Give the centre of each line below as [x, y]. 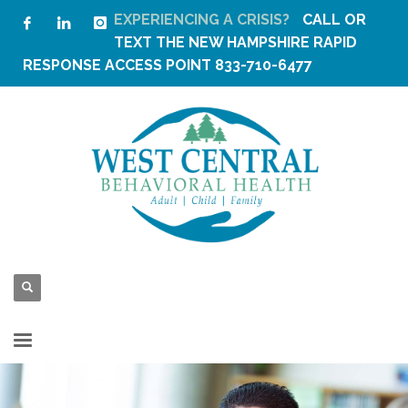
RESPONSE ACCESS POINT [117, 65]
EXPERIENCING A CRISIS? [204, 20]
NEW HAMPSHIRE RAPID [273, 42]
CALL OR [334, 20]
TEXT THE [151, 42]
